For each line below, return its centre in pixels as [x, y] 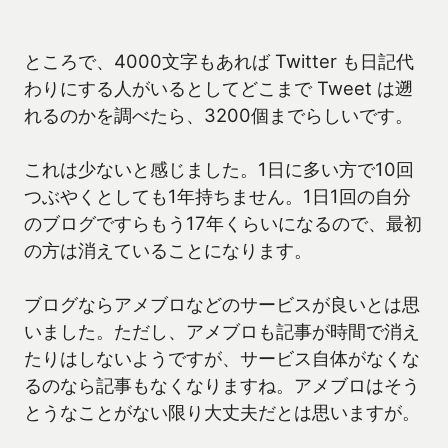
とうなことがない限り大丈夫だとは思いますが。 [222, 412]
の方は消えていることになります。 [168, 250]
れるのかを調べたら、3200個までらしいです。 [218, 115]
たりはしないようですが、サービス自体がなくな [222, 358]
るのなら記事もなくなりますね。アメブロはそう [222, 385]
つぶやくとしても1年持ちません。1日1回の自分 [217, 196]
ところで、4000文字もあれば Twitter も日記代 [219, 61]
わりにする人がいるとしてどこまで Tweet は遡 [218, 88]
